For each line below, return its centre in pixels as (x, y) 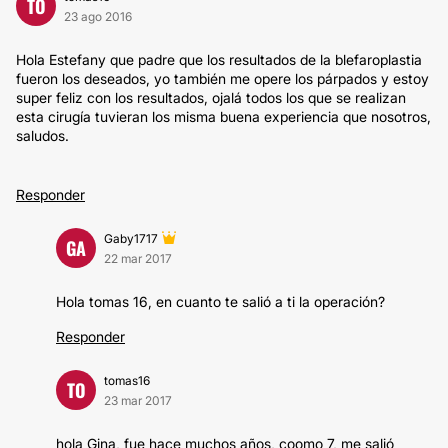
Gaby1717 (131, 238)
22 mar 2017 (138, 258)
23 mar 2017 (138, 400)
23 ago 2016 (98, 16)
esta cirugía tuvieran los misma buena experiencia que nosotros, (223, 116)
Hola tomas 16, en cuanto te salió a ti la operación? (220, 301)
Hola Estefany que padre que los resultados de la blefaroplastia (219, 59)
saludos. (42, 135)
